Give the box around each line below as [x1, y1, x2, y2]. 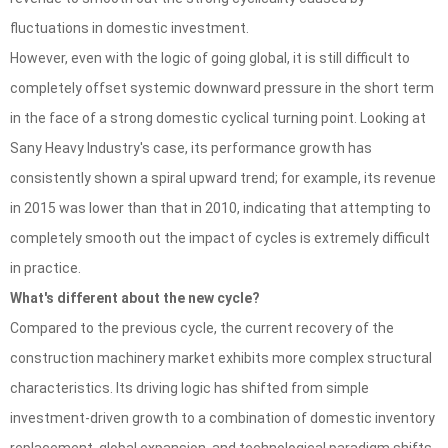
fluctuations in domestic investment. [10, 20, 249, 37]
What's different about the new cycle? [10, 290, 260, 307]
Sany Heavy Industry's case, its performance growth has [10, 140, 372, 157]
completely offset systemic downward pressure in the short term [10, 80, 434, 97]
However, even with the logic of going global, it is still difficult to [10, 50, 410, 67]
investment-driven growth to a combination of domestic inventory [10, 410, 435, 427]
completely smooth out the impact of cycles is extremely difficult [10, 230, 430, 247]
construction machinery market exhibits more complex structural [10, 350, 432, 367]
